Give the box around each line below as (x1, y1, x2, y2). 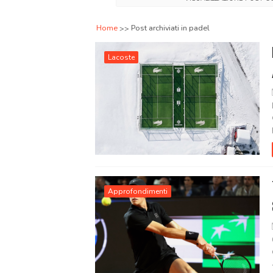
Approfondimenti (107, 186, 168, 197)
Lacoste (107, 52, 135, 63)
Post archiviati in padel (130, 23, 210, 34)
